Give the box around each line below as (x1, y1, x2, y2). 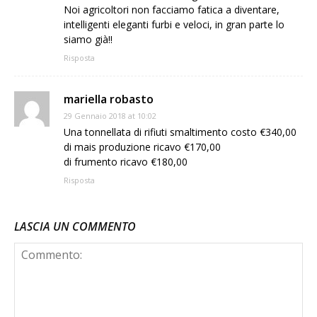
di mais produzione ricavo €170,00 (64, 139, 221, 154)
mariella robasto (64, 91, 154, 107)
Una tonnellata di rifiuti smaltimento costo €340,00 (64, 125, 296, 139)
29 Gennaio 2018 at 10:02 (64, 110, 156, 121)
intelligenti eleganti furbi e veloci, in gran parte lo (64, 17, 284, 31)
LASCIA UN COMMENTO (14, 218, 136, 234)
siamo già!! (64, 32, 113, 46)
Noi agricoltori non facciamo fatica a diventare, (64, 2, 279, 16)
